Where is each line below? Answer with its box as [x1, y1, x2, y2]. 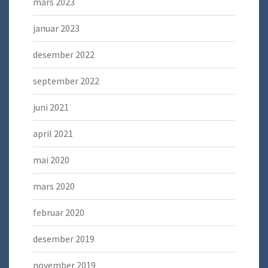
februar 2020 [33, 206, 84, 219]
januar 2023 [33, 22, 80, 35]
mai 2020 [33, 154, 69, 166]
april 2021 [33, 127, 73, 140]
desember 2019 [33, 233, 95, 245]
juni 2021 [33, 101, 69, 114]
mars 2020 [33, 180, 75, 193]
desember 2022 [33, 48, 95, 61]
